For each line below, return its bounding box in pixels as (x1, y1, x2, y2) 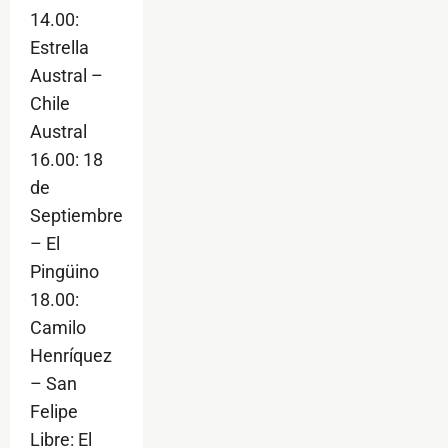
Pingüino (30, 261, 99, 283)
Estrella (30, 37, 89, 59)
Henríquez (30, 345, 112, 367)
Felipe (30, 401, 78, 423)
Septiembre (30, 205, 123, 227)
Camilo (30, 317, 86, 339)
